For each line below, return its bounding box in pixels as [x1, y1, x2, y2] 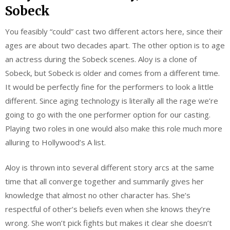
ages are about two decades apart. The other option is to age [5, 40, 225, 50]
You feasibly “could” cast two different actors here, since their [5, 26, 223, 36]
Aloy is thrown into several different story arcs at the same [5, 162, 214, 173]
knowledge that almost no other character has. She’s [5, 190, 190, 201]
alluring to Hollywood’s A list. [5, 137, 106, 147]
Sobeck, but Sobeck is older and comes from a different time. [5, 67, 220, 78]
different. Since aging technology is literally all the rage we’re [5, 95, 218, 106]
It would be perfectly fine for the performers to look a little [5, 81, 214, 92]
